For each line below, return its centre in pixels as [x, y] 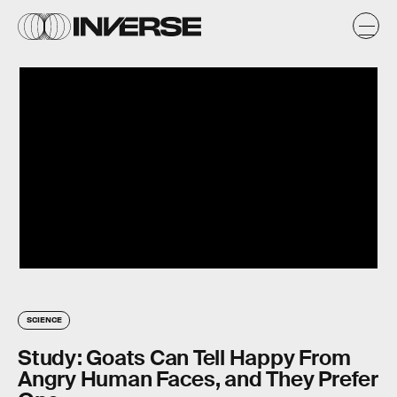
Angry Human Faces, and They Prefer [198, 379]
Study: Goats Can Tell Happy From [184, 358]
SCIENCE [44, 319]
